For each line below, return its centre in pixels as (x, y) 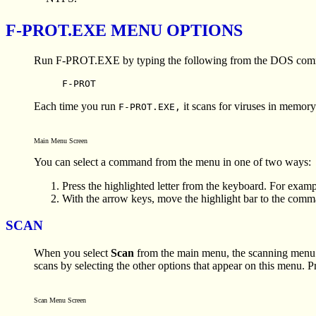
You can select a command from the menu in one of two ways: (172, 162)
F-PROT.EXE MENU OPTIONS (124, 30)
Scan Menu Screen (60, 300)
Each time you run (76, 106)
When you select (72, 253)
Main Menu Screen (61, 140)
